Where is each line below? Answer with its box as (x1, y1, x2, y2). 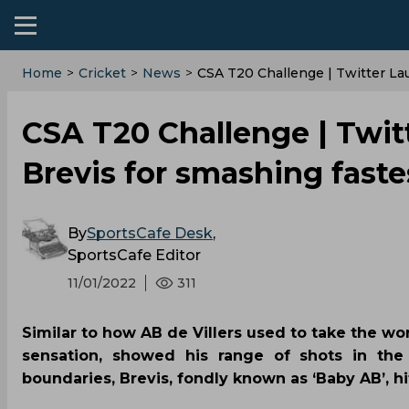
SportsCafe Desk (87, 225, 213, 242)
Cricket (79, 65, 126, 81)
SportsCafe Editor (68, 246, 201, 264)
